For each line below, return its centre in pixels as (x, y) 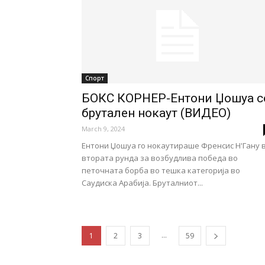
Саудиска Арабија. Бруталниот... (142, 183)
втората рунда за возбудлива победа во (160, 158)
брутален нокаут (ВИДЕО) (156, 113)
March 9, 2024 (103, 129)
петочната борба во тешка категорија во (161, 170)
